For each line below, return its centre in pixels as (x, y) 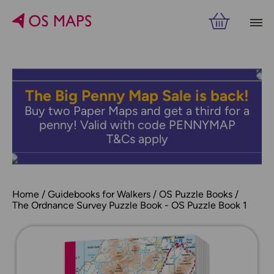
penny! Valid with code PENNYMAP (137, 125)
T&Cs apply (137, 139)
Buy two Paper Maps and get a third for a (137, 111)
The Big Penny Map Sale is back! (137, 95)
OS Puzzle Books (196, 194)
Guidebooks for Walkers (99, 194)
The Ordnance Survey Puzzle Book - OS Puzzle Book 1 (130, 205)
